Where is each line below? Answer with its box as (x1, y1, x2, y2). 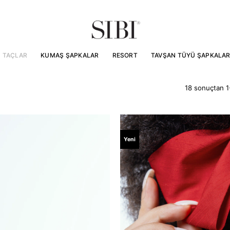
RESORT (112, 51, 138, 59)
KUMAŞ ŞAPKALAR (41, 51, 99, 59)
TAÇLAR (2, 51, 28, 59)
